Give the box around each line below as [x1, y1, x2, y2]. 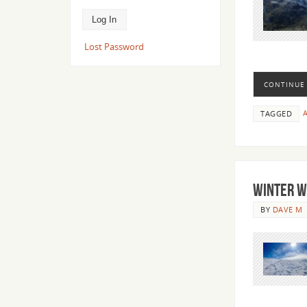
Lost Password [84, 40, 144, 53]
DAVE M [272, 204, 303, 214]
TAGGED [260, 108, 292, 119]
